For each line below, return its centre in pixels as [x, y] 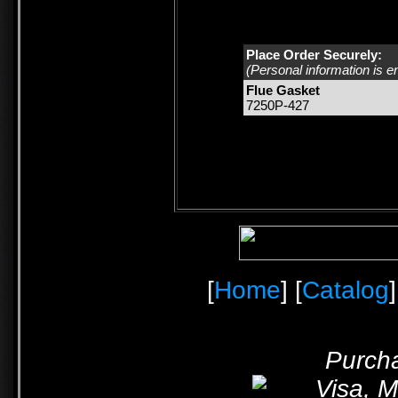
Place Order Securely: [314, 55]
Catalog [346, 290]
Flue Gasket [283, 91]
